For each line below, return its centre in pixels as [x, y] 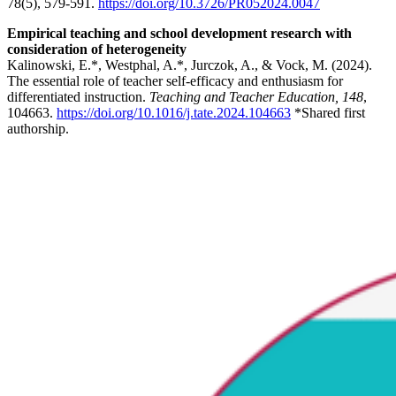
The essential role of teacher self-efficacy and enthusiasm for [175, 81]
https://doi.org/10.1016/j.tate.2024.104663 [174, 113]
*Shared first [328, 113]
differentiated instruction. [78, 97]
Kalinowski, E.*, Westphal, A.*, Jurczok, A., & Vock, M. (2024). [190, 65]
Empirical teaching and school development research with [179, 34]
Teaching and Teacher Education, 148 [256, 97]
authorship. [38, 129]
